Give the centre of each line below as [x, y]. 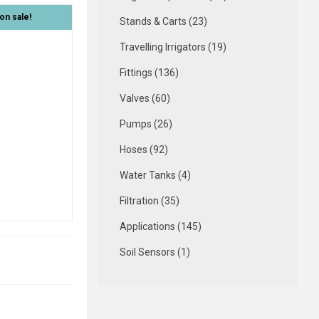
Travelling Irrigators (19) [173, 47]
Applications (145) [160, 226]
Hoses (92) [143, 150]
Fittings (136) [149, 73]
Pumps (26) [146, 124]
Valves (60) [145, 98]
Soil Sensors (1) [155, 252]
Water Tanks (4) [155, 175]
